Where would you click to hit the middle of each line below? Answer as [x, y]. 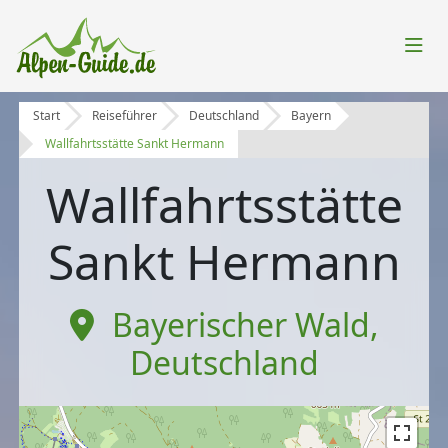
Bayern [311, 116]
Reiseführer [125, 116]
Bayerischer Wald [240, 325]
